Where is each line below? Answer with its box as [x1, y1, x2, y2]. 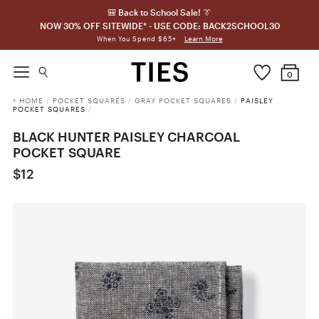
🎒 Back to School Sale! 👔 [108, 7, 211, 17]
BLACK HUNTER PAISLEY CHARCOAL [12, 129, 240, 145]
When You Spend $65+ [96, 35, 179, 43]
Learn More [184, 34, 223, 43]
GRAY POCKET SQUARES [134, 96, 231, 105]
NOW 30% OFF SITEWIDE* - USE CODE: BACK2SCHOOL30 [39, 21, 280, 31]
